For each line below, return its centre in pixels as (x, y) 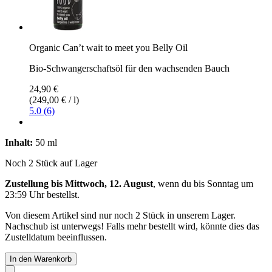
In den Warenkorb (41, 259)
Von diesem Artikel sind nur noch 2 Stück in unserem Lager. (120, 215)
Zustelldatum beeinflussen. (56, 237)
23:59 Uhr (25, 194)
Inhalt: (19, 142)
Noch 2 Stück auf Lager (51, 163)
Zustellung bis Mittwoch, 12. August (79, 183)
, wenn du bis (180, 183)
